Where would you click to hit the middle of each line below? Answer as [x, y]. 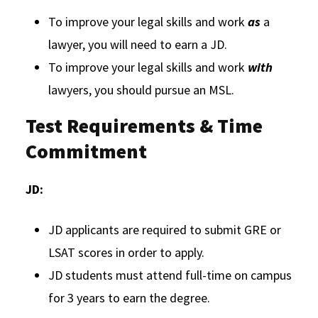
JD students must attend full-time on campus [170, 275]
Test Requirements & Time [144, 125]
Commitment [86, 151]
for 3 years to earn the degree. [129, 297]
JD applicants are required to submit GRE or [165, 229]
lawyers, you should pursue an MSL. [141, 89]
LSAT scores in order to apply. [126, 252]
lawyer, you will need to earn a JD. [138, 44]
